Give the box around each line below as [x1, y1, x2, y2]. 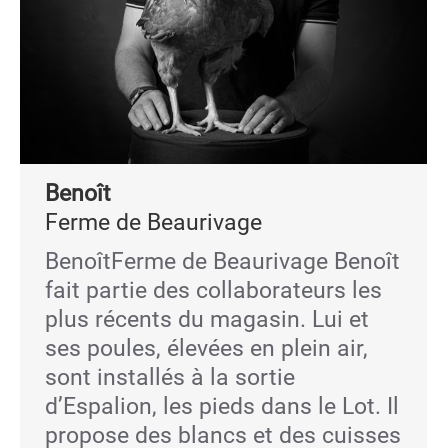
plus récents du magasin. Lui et [45, 306, 369, 333]
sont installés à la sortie [45, 364, 295, 391]
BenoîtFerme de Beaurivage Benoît [45, 248, 400, 275]
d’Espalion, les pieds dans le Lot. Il [45, 393, 399, 420]
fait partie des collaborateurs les [45, 277, 382, 304]
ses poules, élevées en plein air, [45, 335, 368, 362]
